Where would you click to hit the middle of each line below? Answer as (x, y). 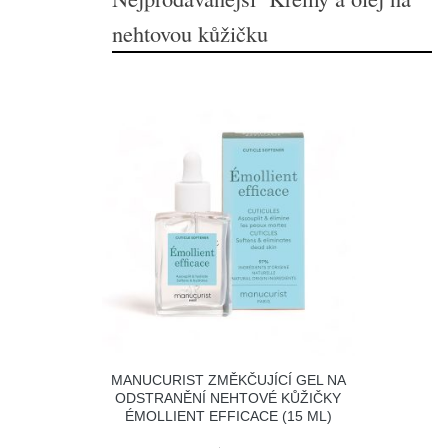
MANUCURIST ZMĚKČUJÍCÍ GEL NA (228, 379)
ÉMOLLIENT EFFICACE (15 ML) (228, 415)
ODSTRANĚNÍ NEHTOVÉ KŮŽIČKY (228, 397)
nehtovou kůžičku (190, 33)
